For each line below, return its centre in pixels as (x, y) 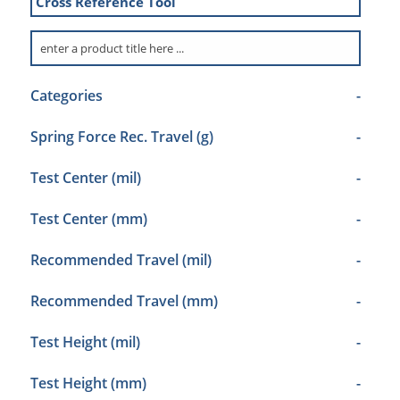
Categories (66, 96)
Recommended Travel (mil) (121, 260)
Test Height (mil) (85, 342)
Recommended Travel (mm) (124, 301)
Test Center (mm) (88, 219)
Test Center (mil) (85, 178)
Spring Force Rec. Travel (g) (121, 137)
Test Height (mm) (88, 383)
